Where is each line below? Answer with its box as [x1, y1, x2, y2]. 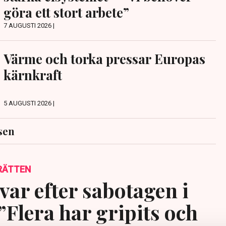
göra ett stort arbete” [3, 4, 129, 22]
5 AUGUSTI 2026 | [3, 99, 54, 107]
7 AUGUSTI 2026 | [3, 22, 54, 30]
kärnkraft [3, 66, 62, 84]
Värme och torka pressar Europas [3, 50, 205, 68]
